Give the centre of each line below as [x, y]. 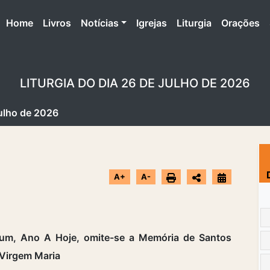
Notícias [99, 23]
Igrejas [152, 23]
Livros [57, 23]
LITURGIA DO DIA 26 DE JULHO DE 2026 [135, 83]
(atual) [47, 22]
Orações [241, 23]
